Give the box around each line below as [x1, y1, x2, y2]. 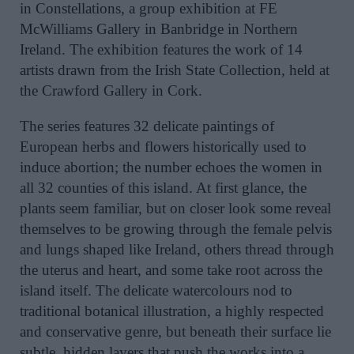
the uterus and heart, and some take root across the [20, 262, 322, 279]
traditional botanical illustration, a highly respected [20, 303, 324, 320]
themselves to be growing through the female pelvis [20, 220, 332, 238]
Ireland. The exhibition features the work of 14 [20, 41, 303, 58]
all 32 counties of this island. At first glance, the [20, 179, 307, 197]
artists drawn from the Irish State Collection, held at [20, 62, 330, 79]
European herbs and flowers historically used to [20, 138, 307, 156]
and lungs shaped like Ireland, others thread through [20, 241, 334, 258]
